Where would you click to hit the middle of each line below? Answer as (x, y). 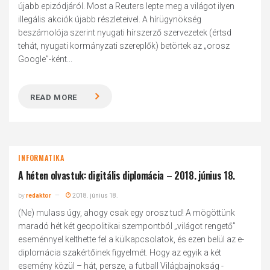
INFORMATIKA (41, 158)
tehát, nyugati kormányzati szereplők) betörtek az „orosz (124, 46)
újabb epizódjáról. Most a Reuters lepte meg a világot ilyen (127, 6)
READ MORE (54, 97)
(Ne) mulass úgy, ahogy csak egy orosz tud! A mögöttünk (127, 213)
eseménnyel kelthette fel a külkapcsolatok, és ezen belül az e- (131, 239)
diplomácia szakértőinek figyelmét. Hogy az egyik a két (120, 253)
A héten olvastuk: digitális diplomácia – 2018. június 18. (127, 175)
